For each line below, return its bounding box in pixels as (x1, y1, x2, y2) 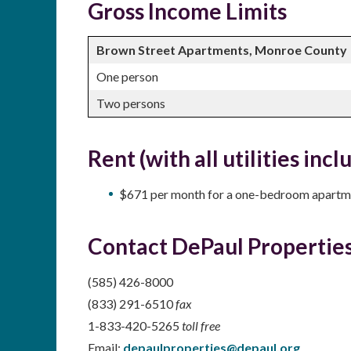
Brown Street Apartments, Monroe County (96, 42, 347, 57)
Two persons (96, 95, 165, 110)
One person (96, 68, 158, 84)
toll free (182, 317, 220, 333)
